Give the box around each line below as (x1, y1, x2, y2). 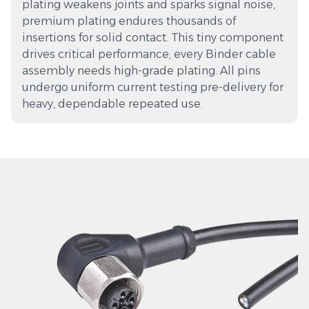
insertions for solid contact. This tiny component (22, 31, 283, 45)
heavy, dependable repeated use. (22, 97, 203, 111)
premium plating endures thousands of (22, 14, 236, 28)
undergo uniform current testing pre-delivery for (22, 81, 283, 94)
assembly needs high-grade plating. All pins (22, 64, 261, 78)
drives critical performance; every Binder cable (22, 48, 276, 61)
